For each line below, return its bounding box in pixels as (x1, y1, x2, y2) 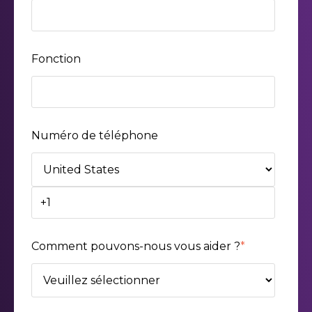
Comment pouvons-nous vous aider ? (31, 240, 240, 253)
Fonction (31, 52, 81, 66)
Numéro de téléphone (31, 129, 158, 143)
